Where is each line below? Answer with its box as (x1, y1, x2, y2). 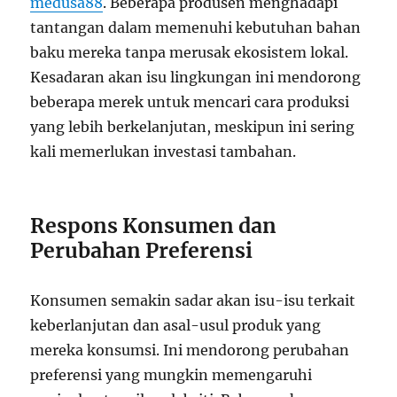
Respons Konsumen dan (30, 213, 277, 239)
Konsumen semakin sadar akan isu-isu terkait (30, 292, 356, 310)
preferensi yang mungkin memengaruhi (30, 366, 313, 385)
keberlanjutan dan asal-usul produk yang (30, 316, 322, 335)
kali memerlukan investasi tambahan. (30, 143, 297, 161)
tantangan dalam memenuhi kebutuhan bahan (30, 19, 362, 37)
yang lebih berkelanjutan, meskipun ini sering (30, 118, 355, 136)
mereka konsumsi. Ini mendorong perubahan (30, 341, 350, 360)
